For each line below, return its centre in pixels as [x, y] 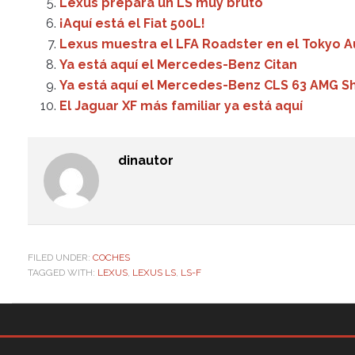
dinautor [146, 161]
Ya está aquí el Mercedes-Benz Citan [178, 65]
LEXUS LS [154, 273]
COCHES [111, 258]
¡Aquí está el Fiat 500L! [132, 24]
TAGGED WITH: [63, 273]
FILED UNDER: [60, 258]
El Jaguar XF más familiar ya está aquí [181, 106]
